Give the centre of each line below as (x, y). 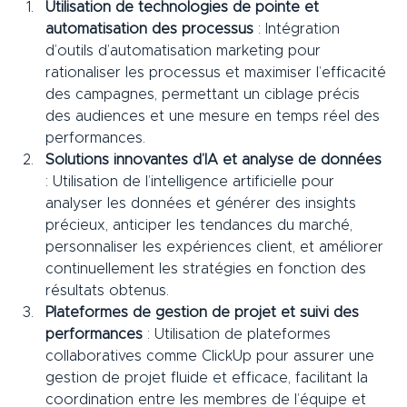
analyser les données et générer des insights (203, 204)
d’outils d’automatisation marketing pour (185, 51)
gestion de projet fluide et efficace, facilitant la (209, 378)
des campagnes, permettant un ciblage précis (205, 95)
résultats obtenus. (107, 291)
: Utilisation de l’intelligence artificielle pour (192, 182)
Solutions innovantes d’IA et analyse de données (213, 160)
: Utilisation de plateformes (239, 335)
